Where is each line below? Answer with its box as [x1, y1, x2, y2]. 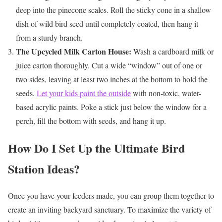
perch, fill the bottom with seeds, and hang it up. [16, 115, 166, 126]
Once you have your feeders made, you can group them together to [8, 190, 214, 201]
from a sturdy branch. [16, 32, 83, 43]
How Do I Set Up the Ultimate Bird [8, 139, 185, 157]
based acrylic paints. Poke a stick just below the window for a [16, 101, 207, 112]
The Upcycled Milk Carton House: [16, 45, 131, 57]
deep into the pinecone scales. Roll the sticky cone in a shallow [16, 4, 211, 15]
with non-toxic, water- [131, 87, 201, 98]
